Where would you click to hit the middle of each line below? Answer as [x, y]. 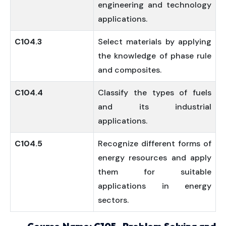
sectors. [113, 200]
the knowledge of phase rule [155, 56]
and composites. [130, 70]
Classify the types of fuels [155, 93]
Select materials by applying [155, 42]
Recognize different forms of [155, 144]
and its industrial [155, 107]
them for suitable [155, 172]
